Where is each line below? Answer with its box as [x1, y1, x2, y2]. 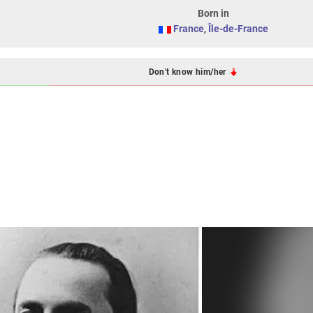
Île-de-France [208, 23, 268, 34]
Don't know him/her [148, 66, 229, 77]
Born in [197, 8, 229, 19]
